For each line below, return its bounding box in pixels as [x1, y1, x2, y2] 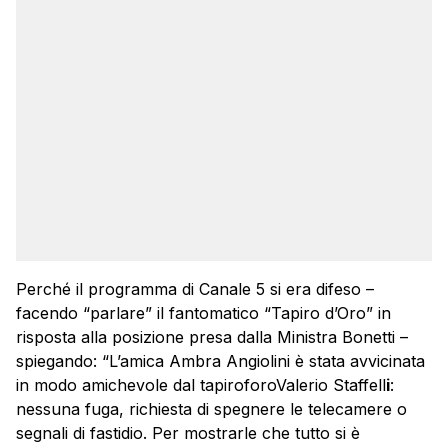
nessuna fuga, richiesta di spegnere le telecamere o [16, 399, 407, 420]
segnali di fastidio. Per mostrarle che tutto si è [16, 423, 360, 444]
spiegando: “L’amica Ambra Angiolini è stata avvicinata [16, 351, 425, 372]
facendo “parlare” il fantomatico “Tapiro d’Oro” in [16, 303, 391, 324]
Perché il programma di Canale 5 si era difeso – [16, 279, 374, 300]
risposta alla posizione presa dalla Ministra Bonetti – [16, 327, 408, 348]
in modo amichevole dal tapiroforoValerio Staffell [16, 375, 386, 396]
